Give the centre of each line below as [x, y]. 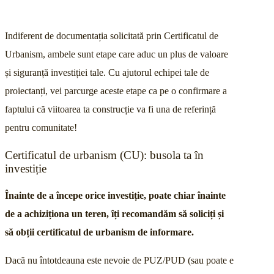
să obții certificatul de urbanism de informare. [99, 232]
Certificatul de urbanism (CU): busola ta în [104, 155]
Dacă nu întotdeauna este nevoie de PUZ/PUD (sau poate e [119, 261]
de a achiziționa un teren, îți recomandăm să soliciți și [114, 214]
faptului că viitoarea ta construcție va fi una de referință [110, 109]
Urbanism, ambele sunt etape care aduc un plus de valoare [117, 54]
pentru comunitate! [41, 127]
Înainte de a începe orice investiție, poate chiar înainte [115, 196]
